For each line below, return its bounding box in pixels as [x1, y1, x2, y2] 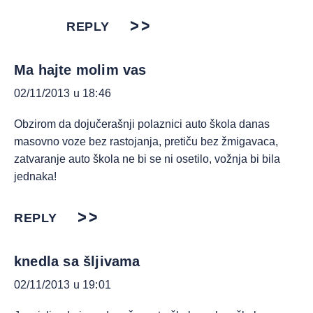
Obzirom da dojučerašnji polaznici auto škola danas [14, 118, 270, 130]
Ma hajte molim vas [14, 62, 147, 78]
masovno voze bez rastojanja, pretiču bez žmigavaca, [14, 136, 278, 147]
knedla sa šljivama [14, 254, 140, 269]
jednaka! [14, 170, 57, 182]
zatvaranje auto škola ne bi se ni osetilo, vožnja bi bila [14, 153, 280, 165]
